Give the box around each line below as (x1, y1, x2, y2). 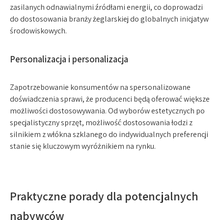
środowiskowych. (10, 26, 67, 36)
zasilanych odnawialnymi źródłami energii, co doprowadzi (10, 2, 203, 12)
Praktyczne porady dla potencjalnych (10, 188, 198, 204)
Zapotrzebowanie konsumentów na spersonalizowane (10, 82, 191, 92)
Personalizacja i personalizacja (10, 53, 128, 65)
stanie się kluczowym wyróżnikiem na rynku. (10, 141, 156, 151)
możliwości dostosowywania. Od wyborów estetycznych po (10, 106, 205, 116)
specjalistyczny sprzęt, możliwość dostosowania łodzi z (10, 117, 192, 128)
